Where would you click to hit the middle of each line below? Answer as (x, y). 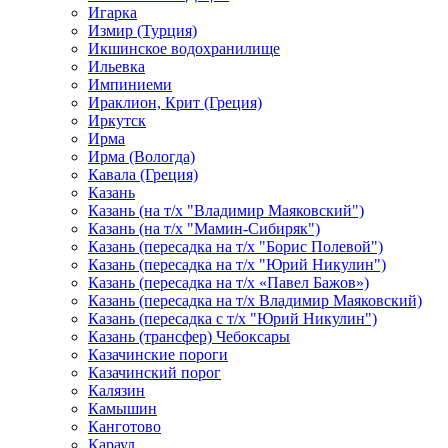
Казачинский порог (154, 372)
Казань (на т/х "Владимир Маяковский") (226, 210)
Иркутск (117, 120)
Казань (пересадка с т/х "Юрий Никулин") (232, 318)
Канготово (124, 426)
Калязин (116, 390)
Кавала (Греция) (143, 174)
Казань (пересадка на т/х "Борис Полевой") (235, 246)
